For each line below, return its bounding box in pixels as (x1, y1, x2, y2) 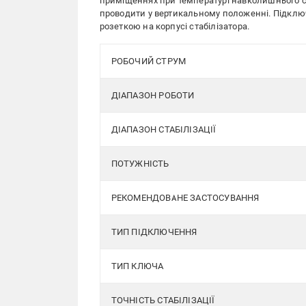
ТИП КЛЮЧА (111, 261, 164, 271)
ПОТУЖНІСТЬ (111, 158, 169, 169)
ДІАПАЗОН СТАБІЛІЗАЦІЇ (111, 124, 217, 135)
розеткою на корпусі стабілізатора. (99, 21, 250, 31)
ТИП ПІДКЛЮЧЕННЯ (111, 227, 197, 237)
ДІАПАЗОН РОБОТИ (111, 90, 195, 100)
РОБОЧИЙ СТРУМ (111, 56, 186, 66)
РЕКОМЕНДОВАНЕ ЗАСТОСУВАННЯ (111, 193, 260, 203)
